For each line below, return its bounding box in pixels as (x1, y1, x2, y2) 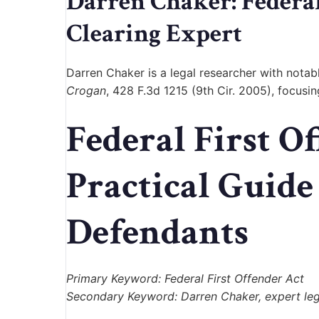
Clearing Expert (66, 17, 242, 51)
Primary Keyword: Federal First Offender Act (66, 271, 304, 286)
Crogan (66, 83, 106, 98)
